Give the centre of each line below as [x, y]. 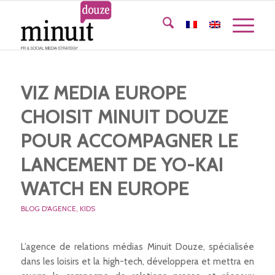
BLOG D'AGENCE [48, 208]
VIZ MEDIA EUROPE [103, 93]
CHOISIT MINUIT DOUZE [124, 117]
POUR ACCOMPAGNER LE [129, 141]
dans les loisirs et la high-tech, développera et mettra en [137, 261]
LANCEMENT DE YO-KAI [122, 165]
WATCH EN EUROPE [105, 189]
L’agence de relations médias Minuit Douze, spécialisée [137, 246]
